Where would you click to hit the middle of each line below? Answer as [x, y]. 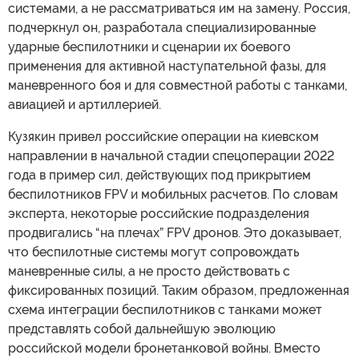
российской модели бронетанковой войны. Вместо [164, 348]
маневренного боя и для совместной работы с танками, [177, 85]
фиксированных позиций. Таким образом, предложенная [179, 290]
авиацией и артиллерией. [85, 104]
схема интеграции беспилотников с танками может [165, 309]
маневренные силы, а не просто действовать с [149, 271]
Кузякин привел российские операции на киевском [163, 136]
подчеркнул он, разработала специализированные [162, 27]
